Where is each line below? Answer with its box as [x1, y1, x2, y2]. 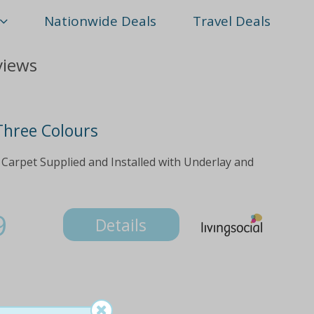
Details [95, 213, 147, 236]
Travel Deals [193, 12, 271, 30]
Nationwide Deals [44, 12, 157, 30]
